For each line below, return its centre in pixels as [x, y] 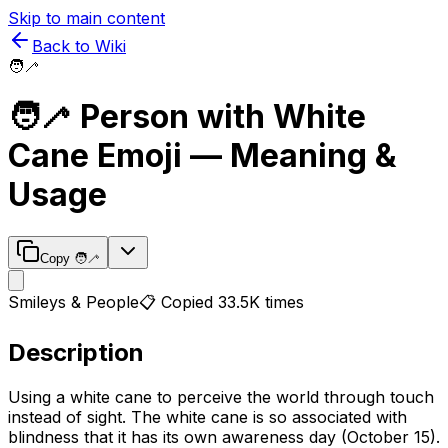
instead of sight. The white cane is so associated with [207, 416]
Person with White [223, 117]
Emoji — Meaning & [243, 156]
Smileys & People [73, 301]
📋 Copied [178, 301]
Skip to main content [86, 18]
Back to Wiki [79, 46]
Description [76, 352]
